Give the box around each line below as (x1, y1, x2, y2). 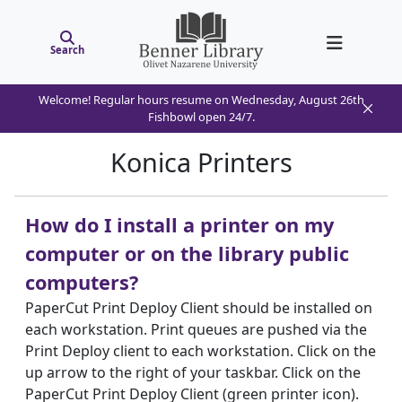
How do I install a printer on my (25, 212, 334, 238)
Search (50, 42, 84, 57)
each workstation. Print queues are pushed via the (25, 319, 367, 339)
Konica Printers (109, 144, 293, 179)
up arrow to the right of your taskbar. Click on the (25, 363, 361, 382)
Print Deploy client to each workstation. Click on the (25, 341, 376, 361)
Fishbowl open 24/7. (147, 109, 255, 125)
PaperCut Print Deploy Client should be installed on (25, 298, 372, 318)
